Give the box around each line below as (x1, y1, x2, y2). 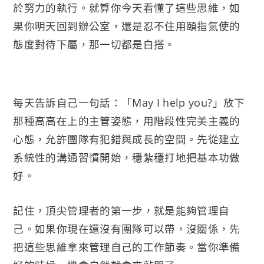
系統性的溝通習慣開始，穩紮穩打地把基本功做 (13, 150, 240, 165)
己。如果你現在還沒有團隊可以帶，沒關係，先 (13, 222, 240, 236)
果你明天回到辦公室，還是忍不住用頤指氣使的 (13, 18, 240, 33)
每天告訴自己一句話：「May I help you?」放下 (13, 95, 245, 110)
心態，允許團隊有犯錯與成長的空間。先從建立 (13, 132, 240, 147)
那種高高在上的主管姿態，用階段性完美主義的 (13, 114, 240, 128)
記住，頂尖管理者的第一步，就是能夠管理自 (13, 203, 230, 218)
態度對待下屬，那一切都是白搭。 (13, 37, 176, 51)
